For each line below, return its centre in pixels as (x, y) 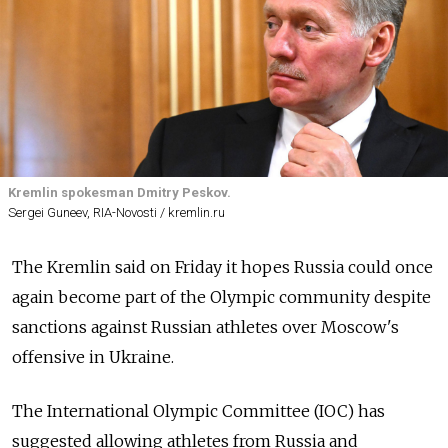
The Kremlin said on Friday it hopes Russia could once (222, 266)
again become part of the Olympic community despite (221, 296)
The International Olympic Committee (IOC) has (198, 410)
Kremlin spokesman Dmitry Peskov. (119, 192)
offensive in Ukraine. (93, 356)
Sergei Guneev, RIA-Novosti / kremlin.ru (116, 212)
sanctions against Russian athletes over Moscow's (205, 326)
